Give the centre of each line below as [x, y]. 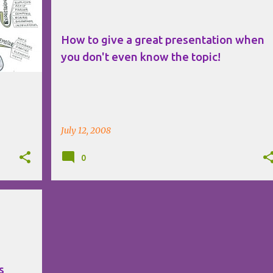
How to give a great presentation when [162, 40]
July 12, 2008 [86, 130]
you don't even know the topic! [140, 57]
